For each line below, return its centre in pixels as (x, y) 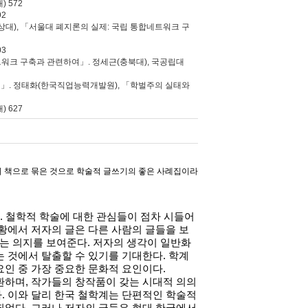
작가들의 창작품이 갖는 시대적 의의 (114, 282)
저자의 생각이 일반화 (142, 243)
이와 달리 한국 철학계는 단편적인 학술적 (102, 295)
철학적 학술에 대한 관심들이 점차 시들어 (100, 217)
